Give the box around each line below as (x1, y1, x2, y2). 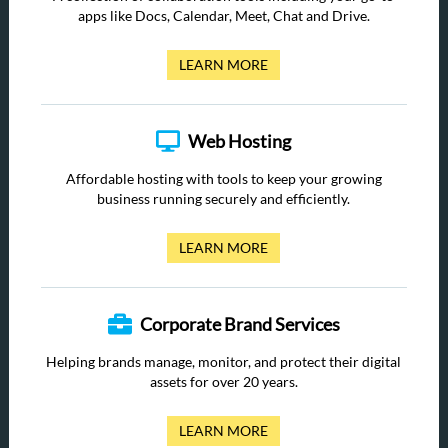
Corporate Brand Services (139, 313, 340, 335)
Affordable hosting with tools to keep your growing (65, 170, 382, 187)
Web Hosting (188, 130, 292, 152)
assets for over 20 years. (149, 373, 298, 390)
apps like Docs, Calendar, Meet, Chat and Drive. (77, 7, 370, 24)
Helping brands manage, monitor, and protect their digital (46, 353, 402, 370)
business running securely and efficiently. (97, 190, 351, 207)
